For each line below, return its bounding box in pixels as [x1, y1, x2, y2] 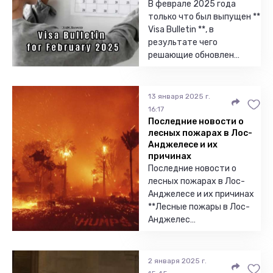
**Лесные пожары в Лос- [148, 202, 250, 212]
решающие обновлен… [148, 50, 239, 60]
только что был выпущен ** [148, 12, 260, 22]
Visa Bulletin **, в [148, 24, 214, 35]
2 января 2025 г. [148, 257, 207, 265]
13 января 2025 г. [148, 92, 210, 101]
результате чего [148, 37, 218, 48]
